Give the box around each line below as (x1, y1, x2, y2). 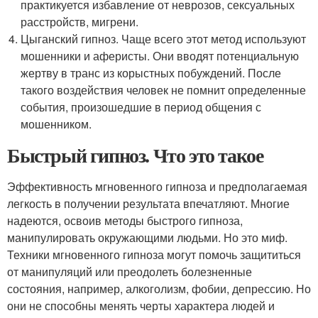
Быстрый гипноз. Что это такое (7, 140, 263, 170)
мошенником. (21, 115, 92, 132)
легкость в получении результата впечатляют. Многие (7, 194, 290, 212)
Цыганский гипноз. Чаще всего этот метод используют (21, 30, 307, 47)
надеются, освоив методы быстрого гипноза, (7, 212, 243, 229)
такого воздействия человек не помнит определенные (21, 81, 307, 98)
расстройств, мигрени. (21, 13, 139, 30)
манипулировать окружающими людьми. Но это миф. (7, 229, 287, 246)
